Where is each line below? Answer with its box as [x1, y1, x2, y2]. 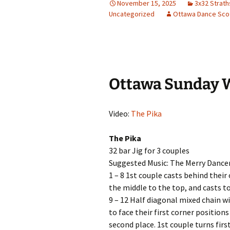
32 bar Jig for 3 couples [109, 145, 189, 156]
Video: [109, 108, 131, 119]
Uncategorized [109, 9, 155, 18]
